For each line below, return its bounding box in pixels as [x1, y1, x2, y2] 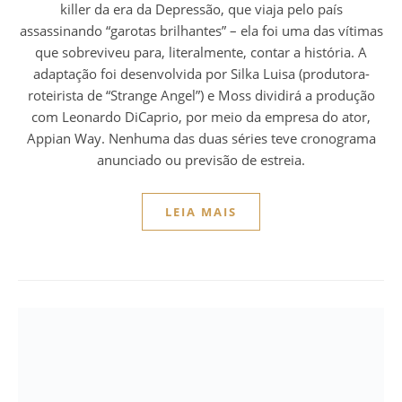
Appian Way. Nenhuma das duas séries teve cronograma [26, 128, 376, 147]
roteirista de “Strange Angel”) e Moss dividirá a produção [27, 85, 375, 104]
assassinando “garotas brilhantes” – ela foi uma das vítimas [19, 21, 383, 39]
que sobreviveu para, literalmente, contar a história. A [35, 42, 367, 61]
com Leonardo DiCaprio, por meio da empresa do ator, [31, 107, 371, 126]
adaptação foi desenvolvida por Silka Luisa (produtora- [32, 64, 370, 83]
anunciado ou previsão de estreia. [97, 150, 305, 169]
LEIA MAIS [165, 203, 237, 220]
